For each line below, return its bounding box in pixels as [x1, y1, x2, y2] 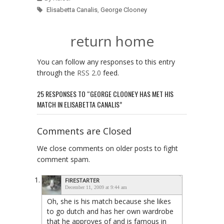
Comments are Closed [37, 124, 131, 137]
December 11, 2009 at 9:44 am [65, 184, 127, 190]
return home [70, 31, 154, 50]
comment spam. [37, 154, 90, 164]
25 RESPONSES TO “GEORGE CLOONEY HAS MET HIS [37, 88, 173, 99]
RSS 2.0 [77, 67, 101, 77]
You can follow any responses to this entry [37, 56, 175, 66]
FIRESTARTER [65, 176, 99, 184]
